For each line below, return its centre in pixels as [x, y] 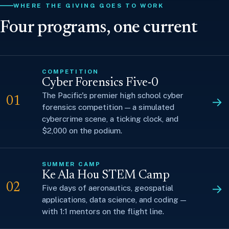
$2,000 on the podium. [82, 131]
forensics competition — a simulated [108, 107]
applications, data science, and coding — [114, 200]
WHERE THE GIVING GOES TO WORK [89, 5]
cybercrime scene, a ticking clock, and [110, 119]
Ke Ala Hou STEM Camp [106, 176]
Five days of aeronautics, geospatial [108, 188]
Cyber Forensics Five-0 [100, 83]
